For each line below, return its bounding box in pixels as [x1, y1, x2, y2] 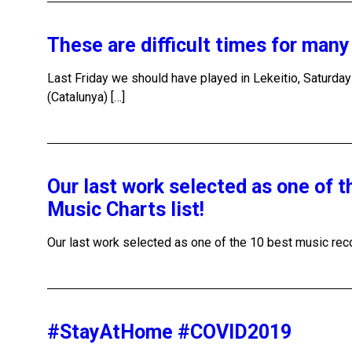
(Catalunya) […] [47, 90, 125, 104]
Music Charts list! [47, 198, 204, 221]
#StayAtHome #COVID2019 [47, 321, 291, 343]
